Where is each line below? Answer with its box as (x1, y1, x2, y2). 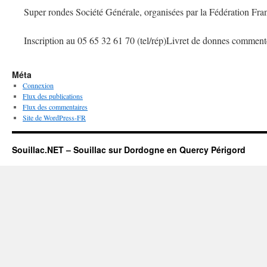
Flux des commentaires (23, 102, 88, 111)
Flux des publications (23, 91, 83, 101)
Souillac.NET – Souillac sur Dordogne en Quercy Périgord (12, 144, 246, 156)
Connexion (23, 80, 54, 90)
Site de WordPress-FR (23, 113, 86, 122)
